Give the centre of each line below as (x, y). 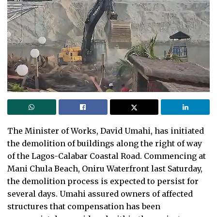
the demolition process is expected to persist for (103, 181)
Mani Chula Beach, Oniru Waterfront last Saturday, (105, 168)
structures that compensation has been (84, 206)
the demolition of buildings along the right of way (105, 143)
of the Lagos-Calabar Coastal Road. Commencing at (107, 156)
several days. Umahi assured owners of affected (100, 194)
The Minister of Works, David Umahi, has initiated (106, 131)
